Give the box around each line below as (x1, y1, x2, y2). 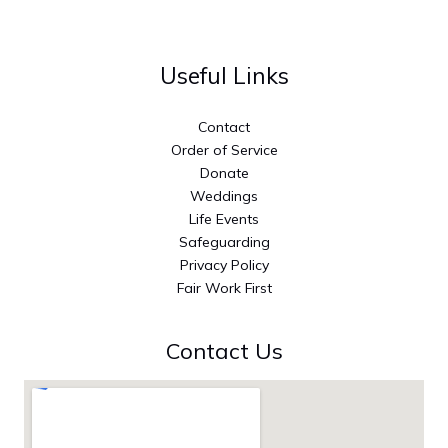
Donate (199, 163, 249, 182)
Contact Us (165, 336, 283, 365)
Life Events (189, 209, 259, 228)
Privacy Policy (179, 255, 269, 274)
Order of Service (170, 140, 278, 159)
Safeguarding (178, 232, 270, 251)
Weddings (190, 186, 258, 205)
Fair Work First (176, 278, 272, 297)
